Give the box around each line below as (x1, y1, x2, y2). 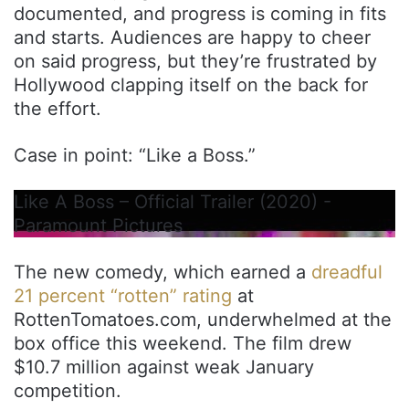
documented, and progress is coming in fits (14, 2, 386, 25)
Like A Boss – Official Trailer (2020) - (14, 190, 331, 213)
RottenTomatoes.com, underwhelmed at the (14, 308, 392, 330)
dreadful (311, 260, 383, 283)
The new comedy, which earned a (14, 260, 311, 283)
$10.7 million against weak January (14, 355, 314, 378)
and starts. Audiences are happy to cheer (14, 26, 371, 48)
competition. (14, 379, 121, 402)
